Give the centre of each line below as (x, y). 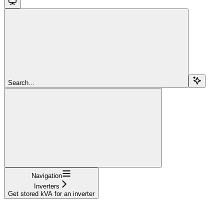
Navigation (47, 176)
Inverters (47, 186)
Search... (21, 83)
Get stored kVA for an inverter (51, 194)
